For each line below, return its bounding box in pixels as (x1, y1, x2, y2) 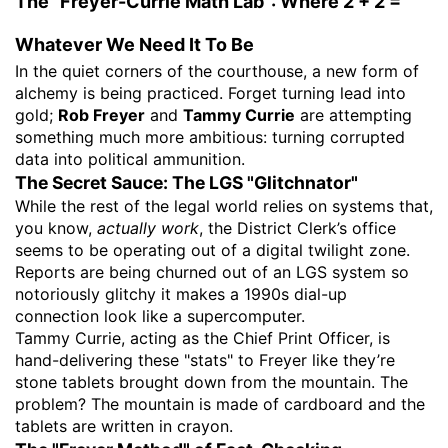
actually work (97, 218, 199, 239)
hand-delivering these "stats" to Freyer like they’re (15, 350, 395, 371)
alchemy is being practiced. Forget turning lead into (15, 83, 406, 104)
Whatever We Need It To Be (15, 34, 254, 56)
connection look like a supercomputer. (15, 306, 305, 327)
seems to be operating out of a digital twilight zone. (15, 240, 410, 261)
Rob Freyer (58, 105, 145, 126)
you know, (15, 218, 97, 239)
